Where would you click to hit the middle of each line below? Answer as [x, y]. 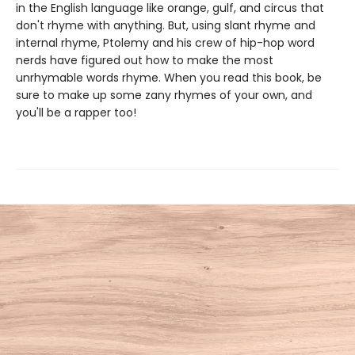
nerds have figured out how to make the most [145, 60]
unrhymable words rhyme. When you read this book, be [169, 78]
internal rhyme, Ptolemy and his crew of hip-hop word [165, 43]
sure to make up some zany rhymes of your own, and [164, 95]
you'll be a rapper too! [76, 113]
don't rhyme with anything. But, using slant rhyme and [166, 25]
